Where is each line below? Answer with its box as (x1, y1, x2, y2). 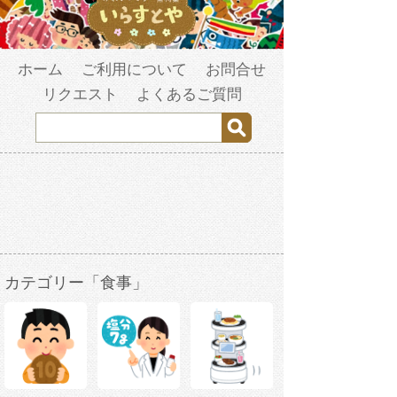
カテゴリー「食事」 (4, 274, 148, 292)
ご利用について (82, 61, 187, 79)
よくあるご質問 (136, 86, 242, 104)
